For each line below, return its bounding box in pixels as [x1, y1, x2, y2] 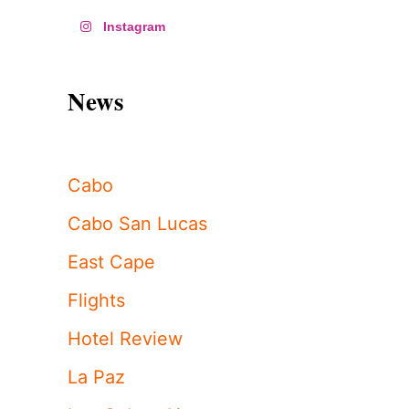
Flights [68, 288, 125, 311]
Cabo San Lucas [68, 212, 207, 235]
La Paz [68, 365, 125, 388]
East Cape [68, 250, 155, 273]
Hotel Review [68, 327, 183, 350]
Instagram [103, 18, 165, 34]
